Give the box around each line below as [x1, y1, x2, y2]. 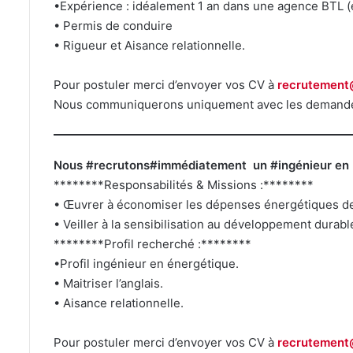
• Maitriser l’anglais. [54, 275, 163, 291]
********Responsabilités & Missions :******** [54, 176, 314, 192]
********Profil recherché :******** [54, 236, 251, 251]
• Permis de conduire [54, 17, 173, 33]
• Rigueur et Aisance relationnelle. [54, 37, 245, 53]
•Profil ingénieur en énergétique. [54, 255, 239, 271]
